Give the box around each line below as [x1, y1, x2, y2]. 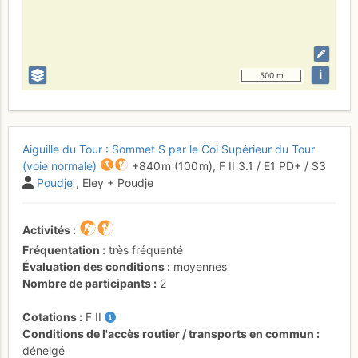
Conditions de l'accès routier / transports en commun [22, 327, 314, 340]
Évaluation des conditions [22, 260, 165, 273]
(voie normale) [22, 159, 97, 173]
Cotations [22, 310, 77, 324]
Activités [22, 223, 70, 237]
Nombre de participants [22, 276, 151, 290]
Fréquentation [22, 243, 100, 257]
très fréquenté [109, 243, 183, 257]
